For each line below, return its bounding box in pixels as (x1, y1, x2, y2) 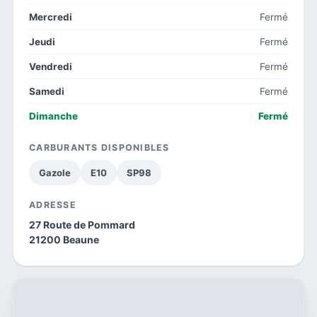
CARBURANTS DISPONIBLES (29, 142, 170, 153)
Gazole (39, 166, 71, 178)
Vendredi (29, 60, 72, 72)
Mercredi (29, 11, 72, 23)
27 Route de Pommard (29, 218, 135, 231)
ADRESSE (29, 199, 76, 210)
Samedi (29, 85, 64, 97)
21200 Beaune (29, 233, 99, 246)
